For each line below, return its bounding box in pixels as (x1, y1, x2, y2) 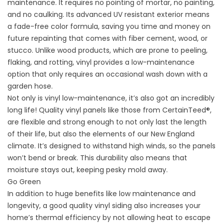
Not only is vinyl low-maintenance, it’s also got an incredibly (7, 93, 215, 104)
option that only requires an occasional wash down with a (7, 69, 208, 80)
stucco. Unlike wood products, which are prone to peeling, (7, 45, 208, 56)
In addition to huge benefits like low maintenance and (7, 189, 196, 199)
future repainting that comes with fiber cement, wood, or (7, 33, 208, 44)
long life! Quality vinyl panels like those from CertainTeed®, (7, 105, 212, 115)
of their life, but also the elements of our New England (7, 129, 195, 139)
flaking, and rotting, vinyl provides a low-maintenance (7, 57, 195, 68)
